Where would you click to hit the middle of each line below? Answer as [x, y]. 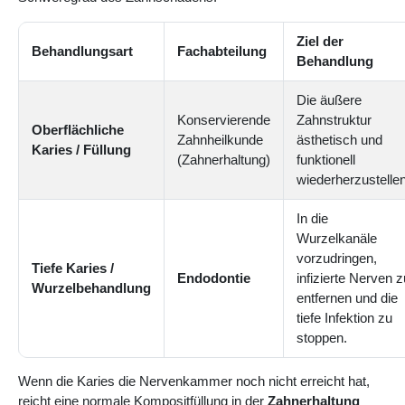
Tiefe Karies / [73, 268]
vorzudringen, [337, 259]
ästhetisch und [339, 140]
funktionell [326, 160]
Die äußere [329, 100]
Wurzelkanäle [337, 239]
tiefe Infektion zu [344, 318]
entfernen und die [347, 298]
